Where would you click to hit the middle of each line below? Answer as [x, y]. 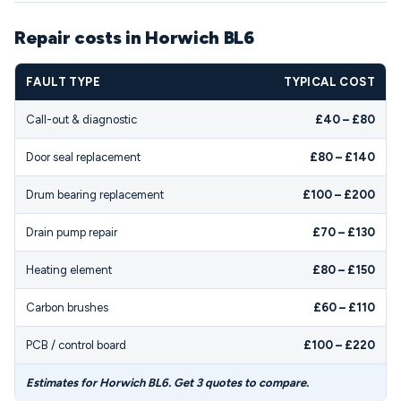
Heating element [69, 270]
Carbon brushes [67, 307]
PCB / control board [76, 345]
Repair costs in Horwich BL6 [134, 38]
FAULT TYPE [63, 82]
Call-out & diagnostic [81, 119]
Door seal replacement [83, 157]
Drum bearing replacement [95, 195]
